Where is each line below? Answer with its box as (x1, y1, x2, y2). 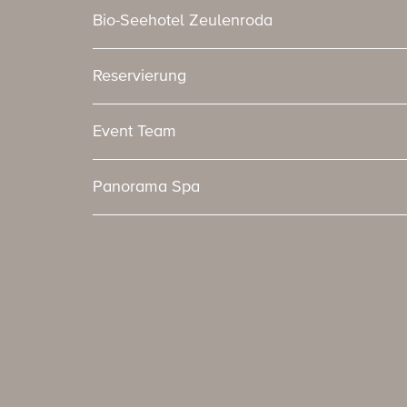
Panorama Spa (93, 179, 200, 196)
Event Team (93, 124, 176, 141)
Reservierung (93, 68, 186, 85)
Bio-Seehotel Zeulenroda (93, 13, 273, 30)
